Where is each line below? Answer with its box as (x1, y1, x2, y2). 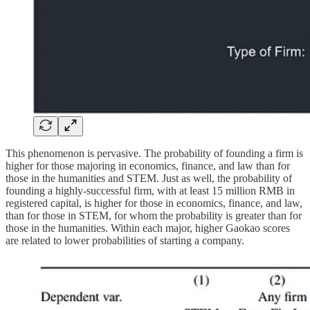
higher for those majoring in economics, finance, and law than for (6, 160, 290, 172)
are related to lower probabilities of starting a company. (6, 235, 244, 247)
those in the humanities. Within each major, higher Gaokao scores (6, 222, 290, 235)
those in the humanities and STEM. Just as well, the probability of (6, 172, 292, 185)
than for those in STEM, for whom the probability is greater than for (6, 210, 302, 222)
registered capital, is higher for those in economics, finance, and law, (6, 197, 302, 210)
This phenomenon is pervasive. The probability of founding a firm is (6, 147, 303, 160)
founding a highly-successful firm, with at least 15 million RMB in (6, 185, 295, 197)
